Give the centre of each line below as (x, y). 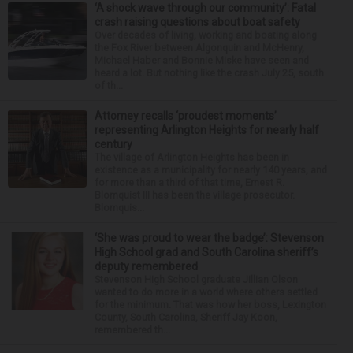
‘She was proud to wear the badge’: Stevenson (209, 238)
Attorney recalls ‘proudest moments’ (186, 115)
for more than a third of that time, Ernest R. (190, 182)
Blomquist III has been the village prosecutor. (195, 195)
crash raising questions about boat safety (197, 22)
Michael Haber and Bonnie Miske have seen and (202, 60)
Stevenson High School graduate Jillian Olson (196, 279)
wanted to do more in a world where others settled (206, 292)
